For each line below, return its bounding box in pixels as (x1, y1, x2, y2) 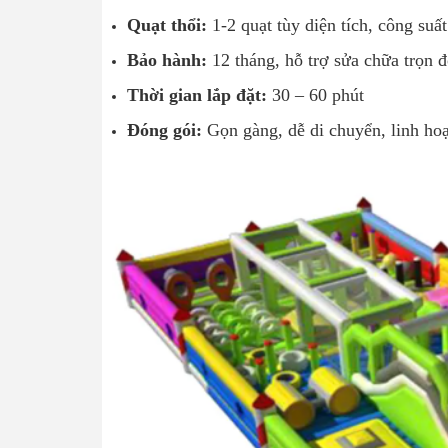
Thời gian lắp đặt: (127, 84, 267, 105)
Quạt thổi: (127, 14, 207, 35)
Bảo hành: (127, 49, 207, 70)
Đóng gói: (127, 119, 202, 140)
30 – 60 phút (267, 84, 364, 105)
